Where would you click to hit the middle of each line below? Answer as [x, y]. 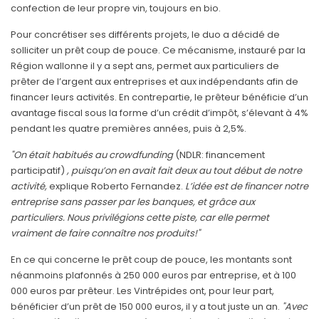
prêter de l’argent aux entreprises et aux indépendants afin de [155, 81]
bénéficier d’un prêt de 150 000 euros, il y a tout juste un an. [146, 306]
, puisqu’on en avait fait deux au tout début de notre [184, 170]
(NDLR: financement [219, 155]
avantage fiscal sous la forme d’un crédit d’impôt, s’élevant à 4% [159, 113]
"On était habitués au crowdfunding [92, 155]
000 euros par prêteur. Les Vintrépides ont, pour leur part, [142, 291]
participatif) [39, 170]
